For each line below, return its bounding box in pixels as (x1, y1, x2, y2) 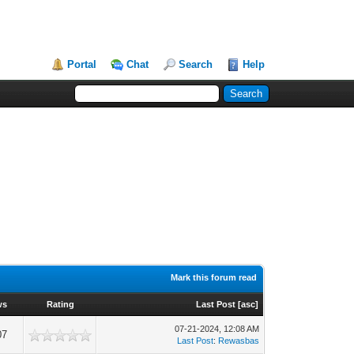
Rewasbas (218, 336, 260, 345)
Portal (67, 58, 97, 70)
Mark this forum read (171, 273, 258, 282)
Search (179, 58, 213, 70)
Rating (46, 299, 74, 309)
